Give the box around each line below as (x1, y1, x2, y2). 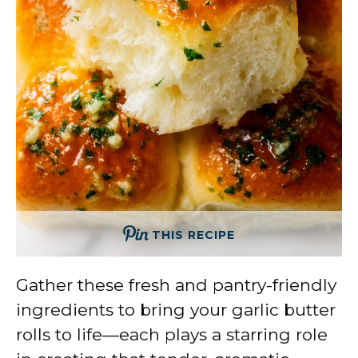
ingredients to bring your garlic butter (16, 299, 336, 320)
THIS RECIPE (152, 227, 235, 242)
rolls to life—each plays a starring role (16, 324, 328, 344)
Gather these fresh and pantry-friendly (16, 274, 336, 295)
